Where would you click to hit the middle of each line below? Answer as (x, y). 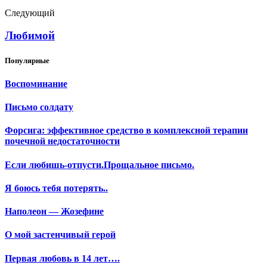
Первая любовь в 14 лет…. (62, 258)
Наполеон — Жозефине (54, 212)
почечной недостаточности (62, 141)
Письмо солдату (39, 107)
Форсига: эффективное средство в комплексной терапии (126, 131)
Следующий (30, 13)
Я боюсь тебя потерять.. (56, 188)
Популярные (27, 60)
